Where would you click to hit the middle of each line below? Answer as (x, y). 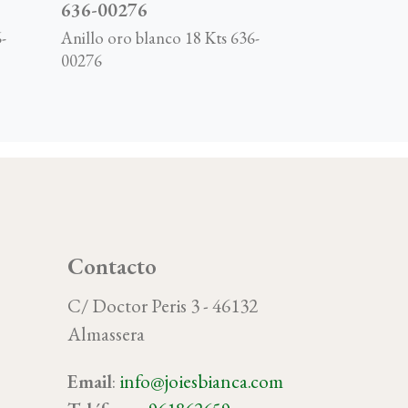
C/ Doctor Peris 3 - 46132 (162, 306)
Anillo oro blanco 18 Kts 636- (161, 38)
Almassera (106, 334)
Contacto (112, 266)
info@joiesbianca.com (201, 382)
